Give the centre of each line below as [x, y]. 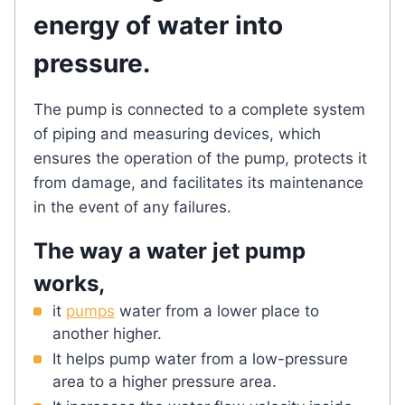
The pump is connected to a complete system [199, 109]
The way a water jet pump [170, 250]
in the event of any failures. [132, 207]
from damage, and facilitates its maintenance [198, 182]
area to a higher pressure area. [165, 381]
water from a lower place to [217, 311]
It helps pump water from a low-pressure [200, 358]
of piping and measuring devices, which [177, 133]
